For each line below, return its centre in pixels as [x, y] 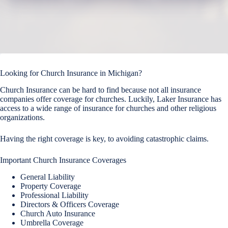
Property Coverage [51, 186]
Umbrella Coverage [52, 222]
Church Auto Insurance [58, 213]
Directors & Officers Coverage [70, 204]
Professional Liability [54, 195]
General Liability [48, 177]
